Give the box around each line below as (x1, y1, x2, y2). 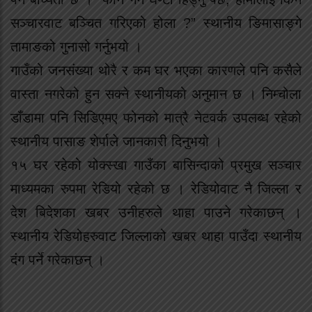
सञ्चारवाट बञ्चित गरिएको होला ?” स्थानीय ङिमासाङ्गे (10, 15, 302, 31)
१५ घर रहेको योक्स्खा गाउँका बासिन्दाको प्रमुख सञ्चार (10, 157, 302, 173)
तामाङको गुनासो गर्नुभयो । (10, 38, 142, 54)
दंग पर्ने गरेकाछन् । (10, 251, 104, 267)
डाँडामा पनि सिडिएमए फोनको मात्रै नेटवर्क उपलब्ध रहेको (10, 109, 302, 125)
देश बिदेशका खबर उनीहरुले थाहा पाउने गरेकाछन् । (10, 204, 302, 220)
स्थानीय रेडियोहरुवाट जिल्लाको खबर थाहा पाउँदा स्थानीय (10, 228, 302, 244)
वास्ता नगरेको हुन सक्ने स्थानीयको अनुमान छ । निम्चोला (10, 86, 302, 102)
